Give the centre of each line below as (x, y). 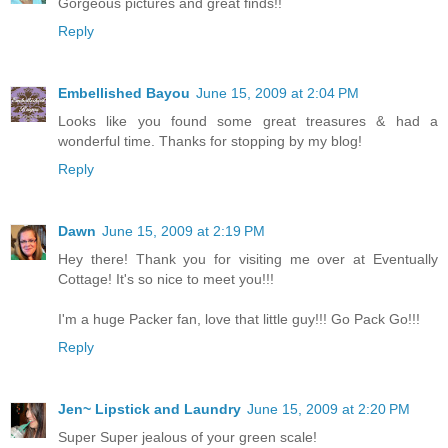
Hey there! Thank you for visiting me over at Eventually (248, 258)
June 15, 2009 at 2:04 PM (277, 92)
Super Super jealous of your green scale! (187, 436)
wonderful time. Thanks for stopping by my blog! (210, 140)
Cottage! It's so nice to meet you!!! (166, 278)
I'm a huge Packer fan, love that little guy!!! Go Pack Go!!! (239, 318)
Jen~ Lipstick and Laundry (149, 408)
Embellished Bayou (124, 92)
